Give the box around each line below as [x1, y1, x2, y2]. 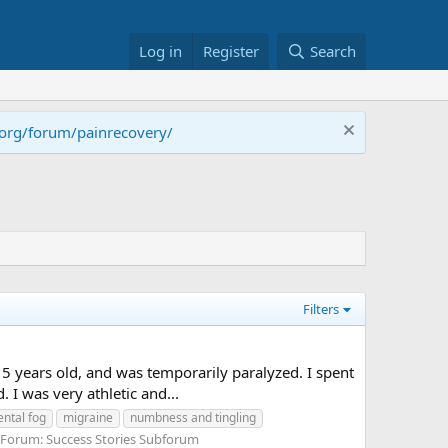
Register [203, 41, 260, 61]
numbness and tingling [130, 408, 256, 426]
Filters [303, 300, 340, 318]
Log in [139, 41, 183, 61]
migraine [63, 408, 113, 426]
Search [310, 41, 356, 61]
